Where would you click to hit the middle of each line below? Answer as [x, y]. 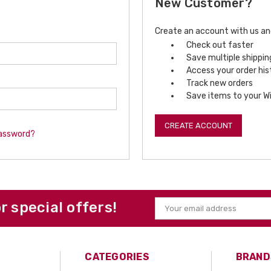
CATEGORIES [117, 257]
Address [171, 218]
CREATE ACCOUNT [198, 126]
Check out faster [220, 45]
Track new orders [220, 83]
